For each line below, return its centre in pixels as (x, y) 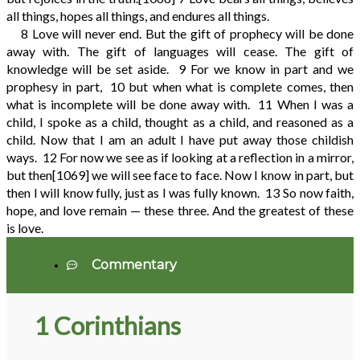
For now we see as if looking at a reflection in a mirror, (207, 157)
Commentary (134, 265)
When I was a (315, 104)
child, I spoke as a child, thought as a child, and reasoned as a (180, 122)
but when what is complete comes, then (241, 87)
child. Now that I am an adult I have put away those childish (180, 140)
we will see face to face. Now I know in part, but (222, 175)
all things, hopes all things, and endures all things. (138, 16)
